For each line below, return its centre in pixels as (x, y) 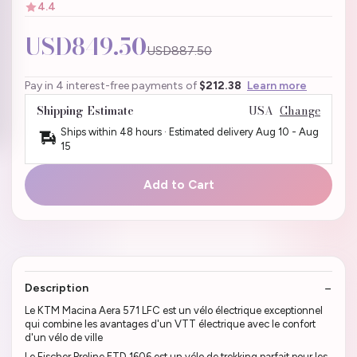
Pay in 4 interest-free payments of (112, 86)
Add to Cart (178, 185)
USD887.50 (179, 51)
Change (300, 111)
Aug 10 (273, 132)
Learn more (277, 86)
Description (57, 288)
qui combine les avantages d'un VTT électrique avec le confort (170, 324)
